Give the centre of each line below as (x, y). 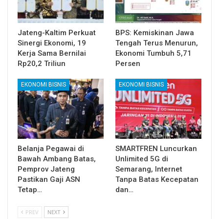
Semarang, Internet (149, 169)
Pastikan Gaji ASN (49, 180)
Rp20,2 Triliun (42, 64)
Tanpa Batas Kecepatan (157, 180)
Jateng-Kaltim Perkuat (57, 33)
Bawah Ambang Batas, (57, 159)
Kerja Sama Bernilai (52, 54)
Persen (128, 64)
